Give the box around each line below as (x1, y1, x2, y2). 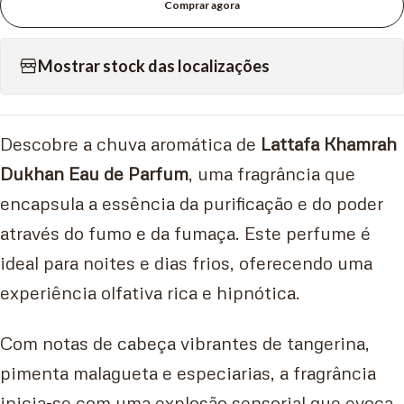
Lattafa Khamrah (261, 133, 397, 155)
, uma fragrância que (188, 162, 355, 185)
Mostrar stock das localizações (38, 56, 270, 77)
